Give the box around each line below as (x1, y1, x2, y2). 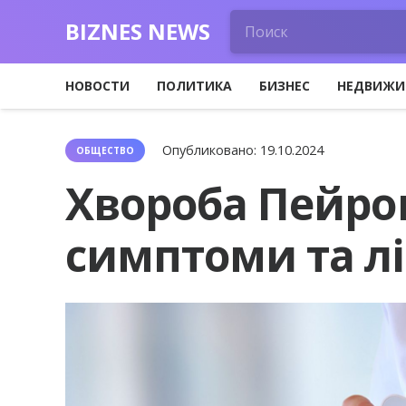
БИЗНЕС (259, 77, 310, 94)
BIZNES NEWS (65, 16, 210, 46)
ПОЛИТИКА (157, 77, 232, 94)
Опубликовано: (162, 141, 261, 159)
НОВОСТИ (65, 77, 130, 94)
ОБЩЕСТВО (76, 144, 134, 157)
